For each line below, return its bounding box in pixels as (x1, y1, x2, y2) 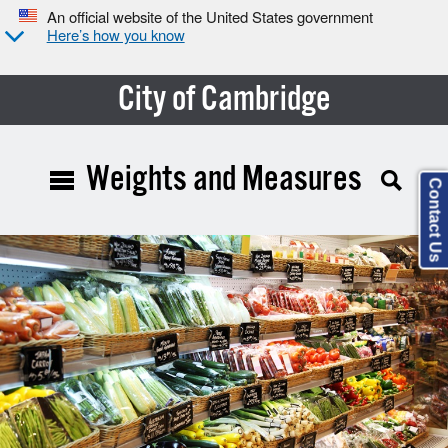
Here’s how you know (46, 24, 185, 46)
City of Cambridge (117, 77, 331, 122)
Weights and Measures (86, 157, 362, 202)
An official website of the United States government (46, 6, 373, 28)
